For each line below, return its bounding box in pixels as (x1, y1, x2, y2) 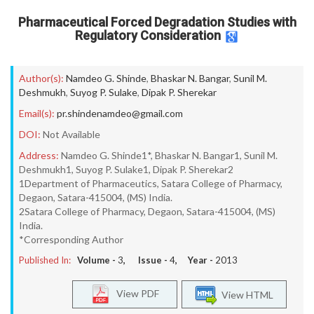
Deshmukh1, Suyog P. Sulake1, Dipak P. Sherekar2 (19, 163, 233, 175)
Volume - (77, 254, 118, 266)
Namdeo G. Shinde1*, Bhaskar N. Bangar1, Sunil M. (61, 149, 278, 161)
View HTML (217, 288, 273, 301)
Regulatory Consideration (74, 28, 221, 43)
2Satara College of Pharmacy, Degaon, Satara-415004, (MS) (19, 205, 275, 217)
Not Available (43, 128, 100, 140)
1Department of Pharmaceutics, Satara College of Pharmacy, (19, 177, 282, 189)
